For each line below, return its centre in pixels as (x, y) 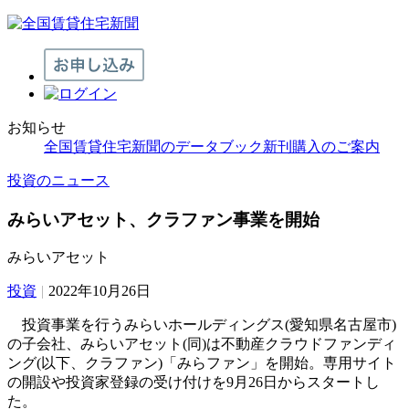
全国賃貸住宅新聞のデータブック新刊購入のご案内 (212, 147)
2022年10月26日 (100, 291)
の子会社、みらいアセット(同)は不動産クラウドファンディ (202, 344)
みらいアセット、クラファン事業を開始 (163, 219)
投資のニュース (58, 180)
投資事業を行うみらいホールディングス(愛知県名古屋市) (202, 325)
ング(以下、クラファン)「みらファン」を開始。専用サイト (202, 363)
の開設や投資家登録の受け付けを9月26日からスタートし (194, 383)
